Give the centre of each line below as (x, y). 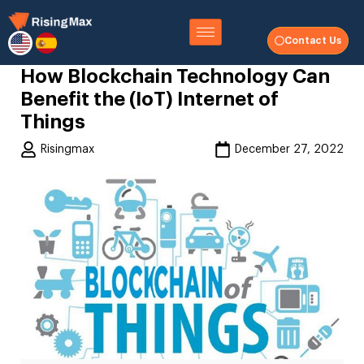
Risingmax (67, 149)
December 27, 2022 (289, 149)
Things (53, 122)
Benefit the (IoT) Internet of (149, 99)
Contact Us (312, 41)
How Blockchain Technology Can (175, 76)
